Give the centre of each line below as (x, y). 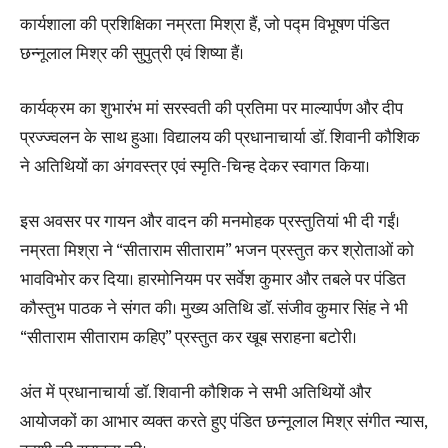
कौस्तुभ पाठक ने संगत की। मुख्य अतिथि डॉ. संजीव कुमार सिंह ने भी (214, 308)
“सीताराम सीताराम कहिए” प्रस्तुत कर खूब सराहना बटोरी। (188, 337)
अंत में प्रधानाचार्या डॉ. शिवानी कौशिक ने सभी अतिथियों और (195, 392)
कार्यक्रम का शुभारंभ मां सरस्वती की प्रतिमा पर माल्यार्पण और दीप (211, 108)
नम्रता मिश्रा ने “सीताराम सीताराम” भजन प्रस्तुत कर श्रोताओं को (217, 250)
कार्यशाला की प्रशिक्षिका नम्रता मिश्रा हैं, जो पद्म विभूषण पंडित (205, 24)
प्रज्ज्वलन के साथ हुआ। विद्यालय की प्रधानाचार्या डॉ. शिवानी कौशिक (220, 137)
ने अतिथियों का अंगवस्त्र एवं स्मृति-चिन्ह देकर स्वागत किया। (195, 166)
